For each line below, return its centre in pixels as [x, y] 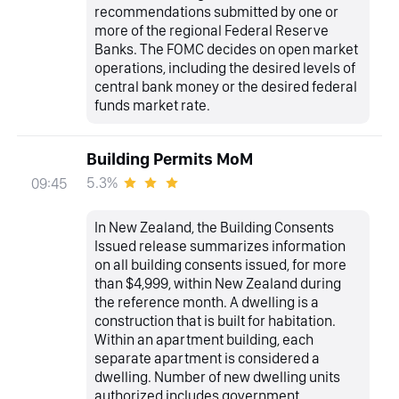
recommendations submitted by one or [217, 12]
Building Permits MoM [169, 159]
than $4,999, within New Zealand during [218, 284]
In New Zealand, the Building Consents [215, 228]
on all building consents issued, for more [221, 265]
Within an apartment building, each [204, 340]
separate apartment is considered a [208, 358]
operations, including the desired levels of [225, 68]
